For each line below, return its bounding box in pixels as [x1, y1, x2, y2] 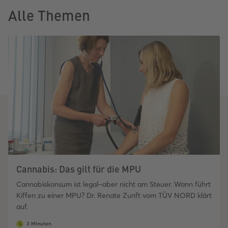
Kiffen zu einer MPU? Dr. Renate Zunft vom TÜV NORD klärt [16, 191, 212, 201]
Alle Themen [8, 5, 90, 25]
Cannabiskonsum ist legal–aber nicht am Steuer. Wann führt [16, 180, 211, 189]
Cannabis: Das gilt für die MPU [16, 162, 141, 176]
